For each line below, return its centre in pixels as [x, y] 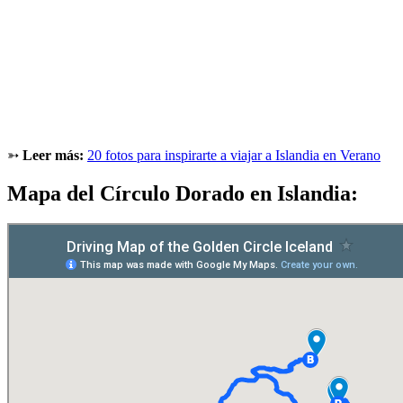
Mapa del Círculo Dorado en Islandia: [183, 193]
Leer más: [55, 155]
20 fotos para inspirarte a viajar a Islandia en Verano [234, 155]
